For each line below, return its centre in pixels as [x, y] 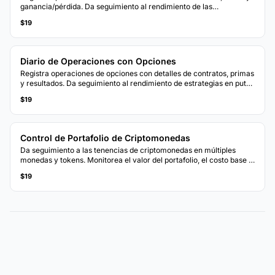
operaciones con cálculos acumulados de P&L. [101, 16]
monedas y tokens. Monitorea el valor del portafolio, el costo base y [137, 160]
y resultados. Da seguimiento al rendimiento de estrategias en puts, [136, 83]
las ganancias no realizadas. [69, 169]
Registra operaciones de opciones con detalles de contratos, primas [137, 73]
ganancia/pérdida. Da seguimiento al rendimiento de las [116, 6]
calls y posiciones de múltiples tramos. [87, 93]
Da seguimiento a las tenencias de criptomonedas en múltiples [128, 150]
